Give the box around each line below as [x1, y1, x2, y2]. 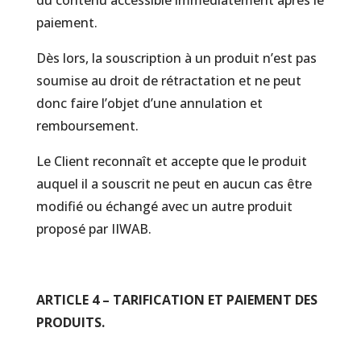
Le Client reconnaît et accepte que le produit [35, 152, 307, 170]
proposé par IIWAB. [35, 220, 155, 238]
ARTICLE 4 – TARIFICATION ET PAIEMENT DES [35, 291, 317, 309]
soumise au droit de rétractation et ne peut [35, 72, 301, 89]
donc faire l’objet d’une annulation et [35, 94, 263, 112]
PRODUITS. [35, 313, 105, 331]
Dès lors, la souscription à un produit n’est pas [35, 49, 317, 67]
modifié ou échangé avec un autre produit [35, 197, 293, 215]
